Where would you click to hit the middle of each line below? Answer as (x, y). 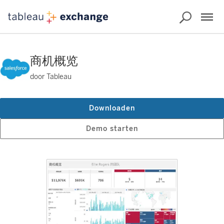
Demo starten (112, 129)
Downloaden (112, 108)
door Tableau (51, 77)
